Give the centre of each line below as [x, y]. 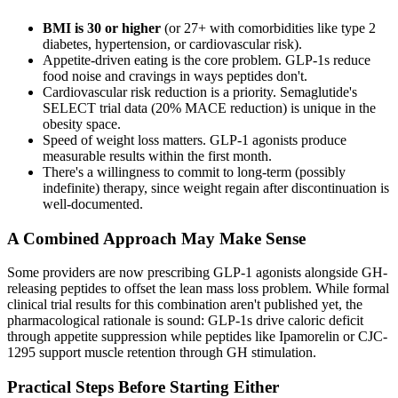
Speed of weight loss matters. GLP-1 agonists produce [195, 139]
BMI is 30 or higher [102, 28]
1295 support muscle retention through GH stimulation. [162, 353]
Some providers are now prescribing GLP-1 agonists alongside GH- [197, 273]
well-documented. [93, 203]
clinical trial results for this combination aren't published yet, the [185, 305]
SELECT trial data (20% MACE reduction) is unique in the [209, 107]
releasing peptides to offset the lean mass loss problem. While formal [198, 289]
